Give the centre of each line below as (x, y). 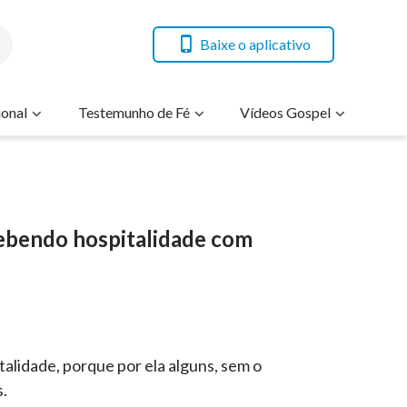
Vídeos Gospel (285, 112)
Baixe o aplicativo (255, 44)
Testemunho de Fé (134, 112)
